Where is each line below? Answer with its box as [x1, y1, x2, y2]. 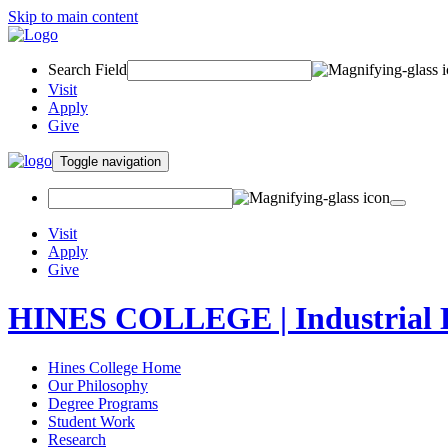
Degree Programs [48, 394, 158, 412]
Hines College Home [48, 358, 181, 376]
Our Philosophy [48, 376, 148, 394]
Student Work [48, 412, 135, 430]
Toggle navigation [102, 154, 161, 169]
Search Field [48, 61, 127, 78]
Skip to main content [8, 8, 138, 25]
